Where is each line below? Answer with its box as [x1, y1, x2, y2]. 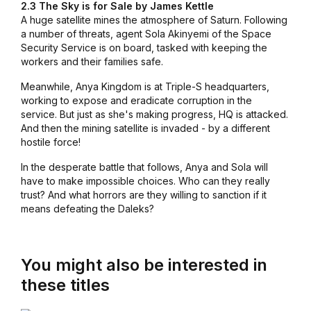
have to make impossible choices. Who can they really [20, 175, 270, 187]
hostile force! [20, 136, 81, 149]
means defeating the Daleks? [20, 203, 154, 215]
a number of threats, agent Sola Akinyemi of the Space [20, 28, 271, 40]
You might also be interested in [20, 255, 267, 276]
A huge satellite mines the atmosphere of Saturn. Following [20, 14, 287, 26]
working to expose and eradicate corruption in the [20, 94, 252, 107]
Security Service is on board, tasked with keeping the [20, 42, 267, 54]
